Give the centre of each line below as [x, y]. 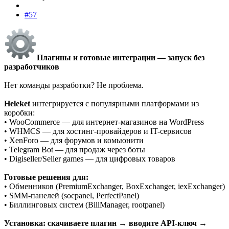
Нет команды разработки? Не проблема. [74, 85]
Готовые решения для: [46, 177]
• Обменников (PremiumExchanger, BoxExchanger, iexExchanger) [114, 186]
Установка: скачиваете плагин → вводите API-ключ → [106, 223]
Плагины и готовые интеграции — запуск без [121, 57]
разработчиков [32, 66]
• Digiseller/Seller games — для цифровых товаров [90, 158]
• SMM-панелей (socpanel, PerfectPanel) [72, 195]
